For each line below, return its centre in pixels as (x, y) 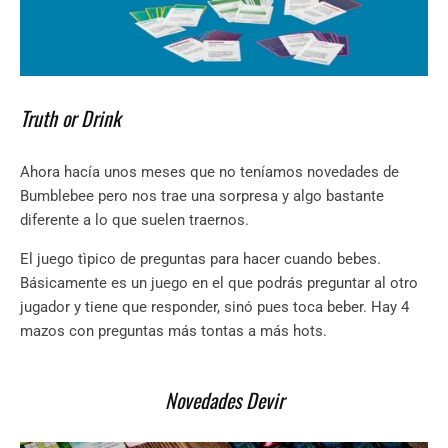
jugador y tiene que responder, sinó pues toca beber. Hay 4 (214, 307)
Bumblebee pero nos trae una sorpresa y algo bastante (202, 196)
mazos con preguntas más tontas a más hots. (175, 331)
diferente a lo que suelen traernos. (134, 220)
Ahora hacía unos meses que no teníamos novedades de (209, 172)
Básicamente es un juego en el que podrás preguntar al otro (219, 283)
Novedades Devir (224, 400)
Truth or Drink (70, 118)
